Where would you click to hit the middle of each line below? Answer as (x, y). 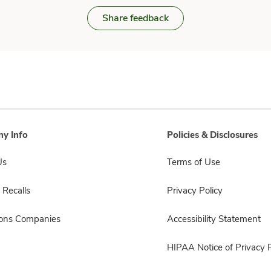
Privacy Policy (195, 191)
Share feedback (135, 18)
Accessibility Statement (214, 219)
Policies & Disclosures (212, 135)
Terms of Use (194, 162)
